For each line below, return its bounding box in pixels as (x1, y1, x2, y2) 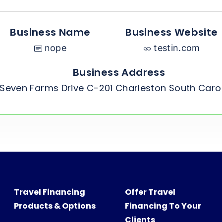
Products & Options (13, 200, 96, 212)
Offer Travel (124, 186, 175, 198)
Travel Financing (13, 186, 85, 198)
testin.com (154, 42, 200, 53)
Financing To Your (124, 200, 201, 212)
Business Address (72, 65, 166, 79)
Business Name (10, 25, 91, 39)
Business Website (125, 25, 218, 39)
